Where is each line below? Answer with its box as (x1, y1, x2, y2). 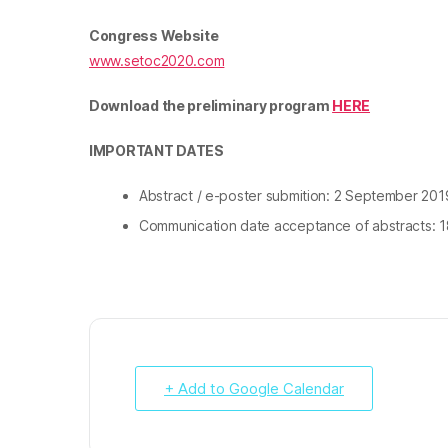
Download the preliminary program (89, 97, 333, 115)
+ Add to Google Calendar (164, 379, 344, 399)
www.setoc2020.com (89, 52, 225, 70)
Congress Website (89, 27, 219, 45)
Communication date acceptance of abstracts (139, 217, 432, 235)
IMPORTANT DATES (89, 142, 224, 160)
